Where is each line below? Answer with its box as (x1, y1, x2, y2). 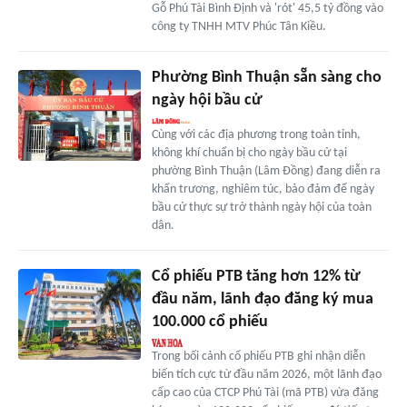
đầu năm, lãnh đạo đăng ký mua (151, 290, 373, 308)
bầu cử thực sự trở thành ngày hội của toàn (151, 200, 372, 214)
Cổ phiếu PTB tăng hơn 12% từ (151, 267, 361, 285)
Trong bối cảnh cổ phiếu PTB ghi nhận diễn (151, 349, 365, 363)
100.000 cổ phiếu (151, 313, 268, 331)
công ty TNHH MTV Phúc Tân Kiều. (151, 19, 326, 34)
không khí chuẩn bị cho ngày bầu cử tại (151, 145, 347, 160)
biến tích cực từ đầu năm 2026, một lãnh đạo (151, 367, 382, 382)
